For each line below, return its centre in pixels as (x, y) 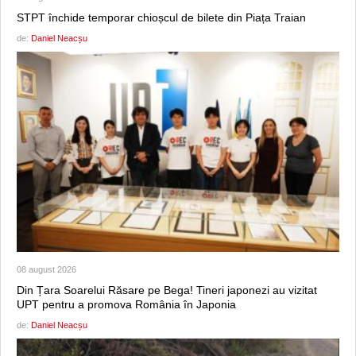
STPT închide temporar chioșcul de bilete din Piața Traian (161, 18)
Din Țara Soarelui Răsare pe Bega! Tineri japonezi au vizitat (167, 290)
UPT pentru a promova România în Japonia (126, 305)
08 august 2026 (46, 270)
